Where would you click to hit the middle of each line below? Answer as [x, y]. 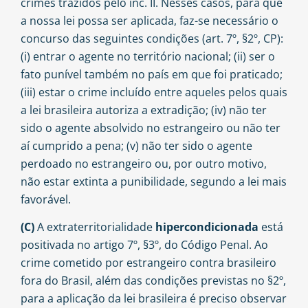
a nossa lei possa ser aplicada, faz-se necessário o [150, 21]
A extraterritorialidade [96, 227]
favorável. [46, 200]
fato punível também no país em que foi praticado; [152, 75]
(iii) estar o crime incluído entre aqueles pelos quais [154, 92]
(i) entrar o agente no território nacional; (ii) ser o [148, 57]
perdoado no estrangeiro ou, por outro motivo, [144, 164]
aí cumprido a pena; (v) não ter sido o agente [136, 146]
